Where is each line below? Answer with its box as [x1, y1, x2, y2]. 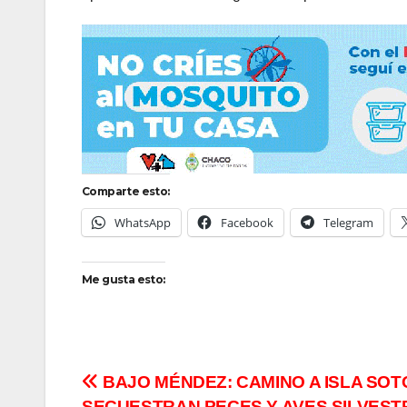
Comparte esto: [82, 184, 170, 198]
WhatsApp [114, 213, 171, 231]
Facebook [221, 213, 273, 231]
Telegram [323, 213, 373, 231]
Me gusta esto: [82, 272, 165, 286]
